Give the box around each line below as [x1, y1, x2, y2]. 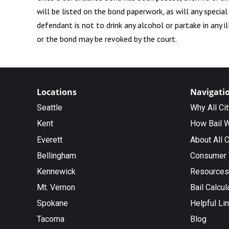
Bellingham [37, 150, 76, 161]
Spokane [37, 198, 68, 209]
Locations [37, 86, 77, 98]
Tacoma [37, 214, 64, 224]
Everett [37, 134, 62, 145]
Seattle [37, 103, 62, 113]
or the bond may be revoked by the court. [37, 33, 177, 44]
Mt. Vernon [37, 182, 75, 193]
